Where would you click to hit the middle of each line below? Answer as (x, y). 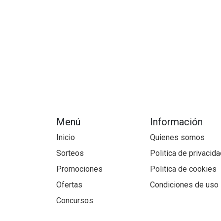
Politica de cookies (183, 169)
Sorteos (70, 153)
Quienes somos (177, 137)
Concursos (75, 200)
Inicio (66, 137)
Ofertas (69, 184)
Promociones (79, 169)
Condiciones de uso (184, 184)
